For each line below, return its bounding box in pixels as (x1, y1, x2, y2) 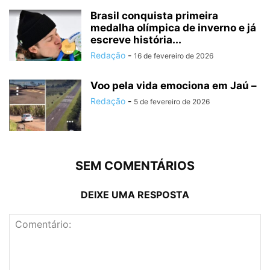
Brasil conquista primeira (90, 10, 218, 22)
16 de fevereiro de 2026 (134, 51, 213, 61)
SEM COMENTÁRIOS (75, 159, 195, 174)
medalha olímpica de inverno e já (90, 22, 256, 34)
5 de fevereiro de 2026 (134, 97, 210, 107)
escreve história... (90, 34, 181, 46)
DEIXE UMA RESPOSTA (81, 189, 189, 201)
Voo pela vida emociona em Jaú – (90, 80, 257, 92)
